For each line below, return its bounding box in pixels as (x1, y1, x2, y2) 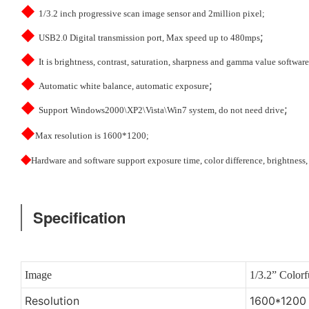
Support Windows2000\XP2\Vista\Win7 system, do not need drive (39, 104, 284, 115)
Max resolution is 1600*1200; (35, 130, 149, 141)
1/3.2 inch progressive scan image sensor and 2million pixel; (39, 8, 265, 19)
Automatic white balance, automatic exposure (39, 80, 209, 91)
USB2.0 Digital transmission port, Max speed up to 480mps (39, 32, 260, 43)
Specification (29, 206, 126, 228)
